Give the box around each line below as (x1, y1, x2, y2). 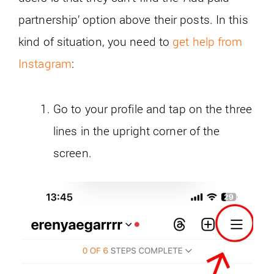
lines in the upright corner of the (53, 123, 220, 139)
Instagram (18, 56, 72, 72)
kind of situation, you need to (18, 34, 173, 50)
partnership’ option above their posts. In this (18, 12, 248, 28)
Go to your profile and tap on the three (53, 101, 252, 117)
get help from (172, 34, 243, 50)
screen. (53, 145, 92, 161)
